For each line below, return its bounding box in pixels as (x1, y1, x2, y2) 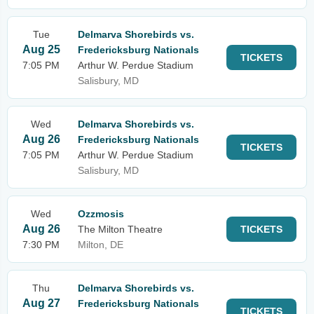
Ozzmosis (78, 208, 124, 219)
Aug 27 (22, 297, 60, 309)
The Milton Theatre (78, 224, 163, 235)
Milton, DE (78, 239, 123, 250)
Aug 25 (22, 43, 60, 55)
